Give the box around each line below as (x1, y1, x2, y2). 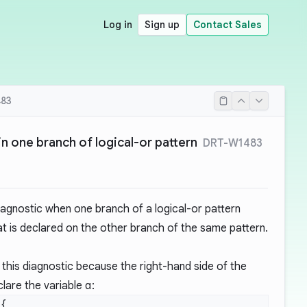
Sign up (145, 19, 180, 31)
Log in (103, 19, 132, 31)
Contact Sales (193, 19, 262, 31)
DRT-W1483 (203, 136, 262, 150)
